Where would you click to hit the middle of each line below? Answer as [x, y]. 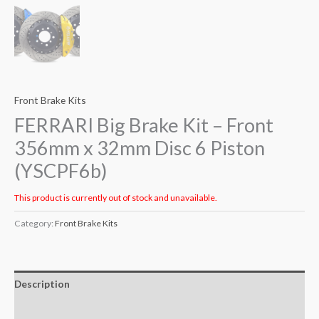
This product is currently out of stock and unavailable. [116, 197]
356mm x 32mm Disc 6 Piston [140, 148]
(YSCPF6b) [61, 171]
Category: [35, 223]
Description [42, 284]
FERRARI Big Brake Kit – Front [144, 125]
